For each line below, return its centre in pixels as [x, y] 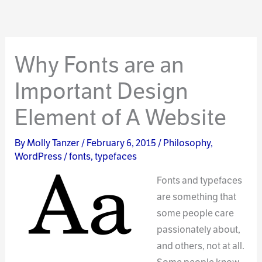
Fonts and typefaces [199, 181]
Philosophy [187, 143]
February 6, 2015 [123, 143]
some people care [195, 213]
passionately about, [198, 230]
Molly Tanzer [54, 143]
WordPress [39, 156]
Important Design [102, 91]
